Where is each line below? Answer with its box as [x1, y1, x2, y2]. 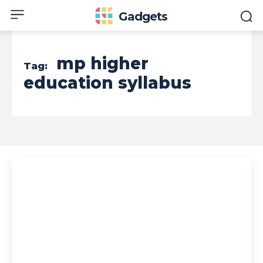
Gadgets [119, 9, 168, 23]
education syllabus [23, 73, 191, 93]
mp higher [56, 53, 149, 73]
